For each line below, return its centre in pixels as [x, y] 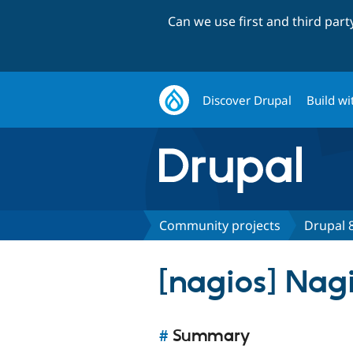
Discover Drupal [247, 100]
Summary [209, 336]
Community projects [220, 225]
